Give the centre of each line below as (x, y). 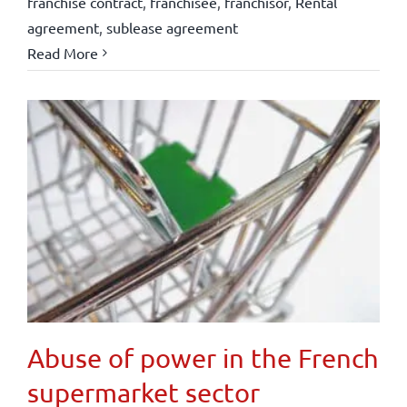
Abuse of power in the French (203, 357)
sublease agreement (172, 27)
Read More (62, 52)
